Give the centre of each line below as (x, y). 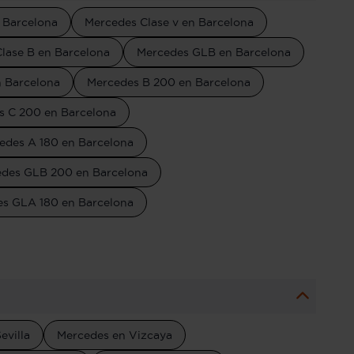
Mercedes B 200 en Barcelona (169, 82)
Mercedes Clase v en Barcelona (169, 22)
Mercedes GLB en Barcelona (214, 52)
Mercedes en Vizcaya (115, 335)
